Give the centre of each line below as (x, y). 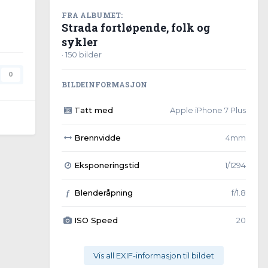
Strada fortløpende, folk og (136, 28)
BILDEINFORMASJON (104, 84)
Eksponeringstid (106, 165)
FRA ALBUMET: (92, 15)
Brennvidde (97, 138)
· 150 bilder (82, 54)
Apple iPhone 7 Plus (208, 110)
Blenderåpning (103, 193)
